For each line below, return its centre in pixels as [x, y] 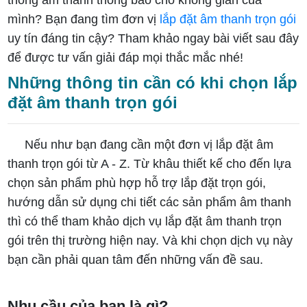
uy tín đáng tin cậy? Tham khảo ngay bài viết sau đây [153, 38]
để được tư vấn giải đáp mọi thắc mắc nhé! [126, 57]
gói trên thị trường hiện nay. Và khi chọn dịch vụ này [150, 240]
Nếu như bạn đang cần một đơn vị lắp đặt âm [149, 144]
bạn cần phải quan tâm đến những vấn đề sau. [136, 259]
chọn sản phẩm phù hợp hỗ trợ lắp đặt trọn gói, [137, 183]
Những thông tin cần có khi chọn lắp [153, 82]
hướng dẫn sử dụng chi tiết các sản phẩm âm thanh [150, 202]
